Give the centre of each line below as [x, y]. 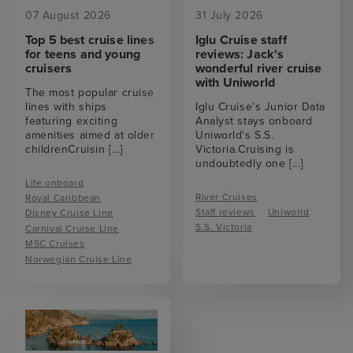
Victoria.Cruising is [245, 149]
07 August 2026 [68, 16]
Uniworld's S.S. [235, 135]
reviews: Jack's [240, 54]
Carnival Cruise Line [72, 228]
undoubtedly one [242, 163]
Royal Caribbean [63, 198]
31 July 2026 [229, 16]
